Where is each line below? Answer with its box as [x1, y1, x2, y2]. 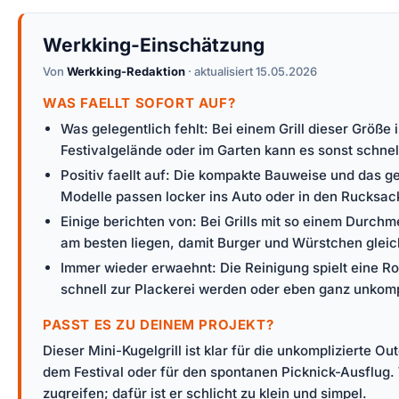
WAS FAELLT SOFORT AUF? [43, 94, 236, 112]
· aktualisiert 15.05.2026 [185, 64, 317, 79]
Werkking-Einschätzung [43, 34, 265, 57]
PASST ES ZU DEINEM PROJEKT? [43, 316, 274, 334]
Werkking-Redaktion [67, 64, 185, 79]
